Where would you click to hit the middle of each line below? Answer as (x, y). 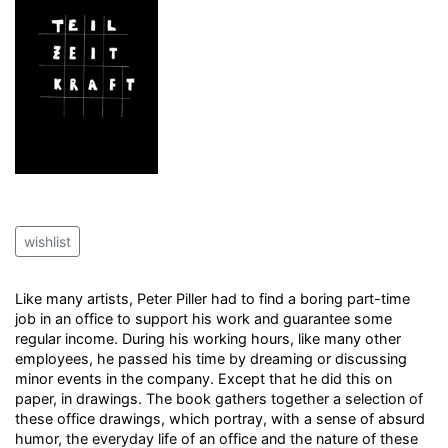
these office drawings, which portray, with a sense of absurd (220, 418)
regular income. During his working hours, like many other (208, 338)
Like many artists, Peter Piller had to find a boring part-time (212, 298)
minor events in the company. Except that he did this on (203, 378)
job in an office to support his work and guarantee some (203, 318)
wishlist (47, 241)
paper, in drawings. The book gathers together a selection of (219, 398)
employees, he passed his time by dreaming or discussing (211, 358)
